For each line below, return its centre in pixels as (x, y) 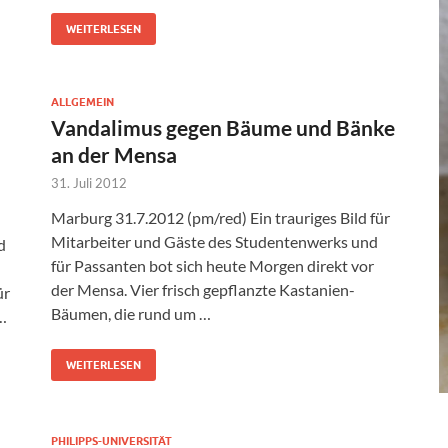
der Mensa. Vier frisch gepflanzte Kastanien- (203, 290)
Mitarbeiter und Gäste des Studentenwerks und (214, 242)
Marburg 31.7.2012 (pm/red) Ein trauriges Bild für (220, 218)
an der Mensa (114, 155)
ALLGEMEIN (82, 102)
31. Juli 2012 (89, 183)
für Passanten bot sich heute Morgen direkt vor (212, 266)
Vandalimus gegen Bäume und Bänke (223, 128)
